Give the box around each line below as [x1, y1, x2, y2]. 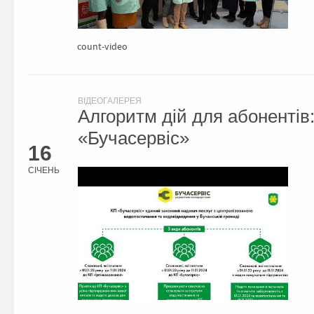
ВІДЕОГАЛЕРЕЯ [77, 96, 142, 106]
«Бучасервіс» [77, 128, 189, 149]
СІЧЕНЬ [28, 165, 60, 175]
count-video [77, 40, 128, 53]
